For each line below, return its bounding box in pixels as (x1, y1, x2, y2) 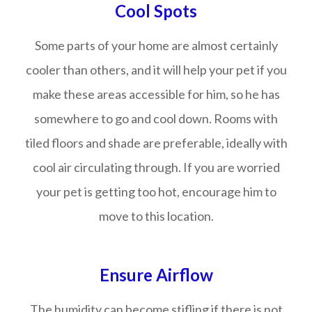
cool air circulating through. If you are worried (32, 159, 280, 175)
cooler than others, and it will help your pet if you (25, 62, 287, 77)
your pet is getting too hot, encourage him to (36, 184, 276, 199)
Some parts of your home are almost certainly (34, 38, 278, 53)
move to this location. (98, 208, 214, 224)
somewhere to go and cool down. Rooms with (34, 111, 278, 126)
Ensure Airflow (99, 265, 213, 285)
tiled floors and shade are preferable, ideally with (24, 135, 288, 150)
